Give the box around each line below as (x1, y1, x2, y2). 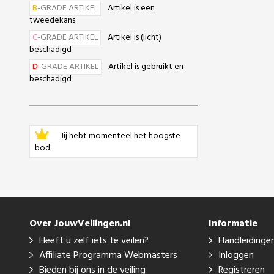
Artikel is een (108, 1, 155, 15)
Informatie (208, 216, 257, 232)
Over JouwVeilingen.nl (29, 216, 130, 232)
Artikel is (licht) (108, 31, 161, 45)
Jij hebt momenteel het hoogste (59, 129, 180, 143)
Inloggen (218, 248, 254, 264)
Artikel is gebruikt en (108, 60, 183, 74)
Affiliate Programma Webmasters (39, 248, 177, 264)
